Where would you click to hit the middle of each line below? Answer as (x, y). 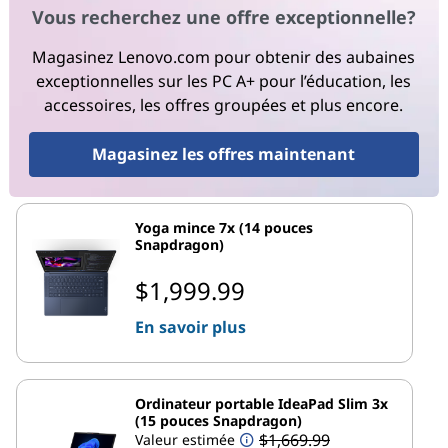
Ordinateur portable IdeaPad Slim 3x (261, 403)
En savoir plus (190, 326)
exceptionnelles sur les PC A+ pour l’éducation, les (224, 81)
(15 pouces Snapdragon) (218, 420)
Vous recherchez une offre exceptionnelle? (223, 17)
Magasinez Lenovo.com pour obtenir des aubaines (224, 57)
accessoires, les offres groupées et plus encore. (224, 105)
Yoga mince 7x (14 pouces (224, 227)
